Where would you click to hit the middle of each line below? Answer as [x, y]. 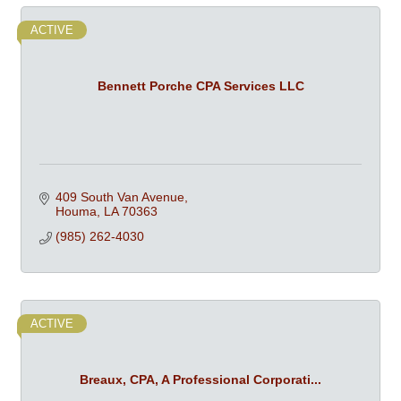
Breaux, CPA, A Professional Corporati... [200, 379]
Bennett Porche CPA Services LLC [200, 85]
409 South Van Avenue [119, 197]
